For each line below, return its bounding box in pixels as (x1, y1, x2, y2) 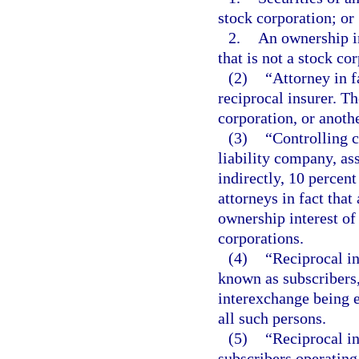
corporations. (218, 229, 304, 247)
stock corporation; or (218, 9, 354, 26)
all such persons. (218, 309, 326, 327)
